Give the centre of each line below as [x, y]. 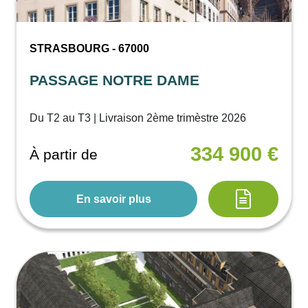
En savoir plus [113, 199]
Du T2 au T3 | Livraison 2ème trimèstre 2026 [138, 118]
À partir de [64, 154]
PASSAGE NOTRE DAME [115, 80]
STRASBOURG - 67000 [90, 49]
